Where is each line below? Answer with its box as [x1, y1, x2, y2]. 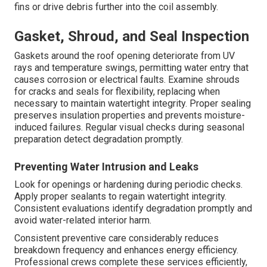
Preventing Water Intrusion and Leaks [14, 160, 198, 173]
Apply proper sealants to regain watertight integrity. [14, 190, 226, 202]
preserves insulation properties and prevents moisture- [14, 109, 245, 121]
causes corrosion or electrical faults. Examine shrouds [14, 73, 240, 85]
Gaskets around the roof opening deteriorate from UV [14, 49, 235, 61]
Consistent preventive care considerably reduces [14, 232, 219, 244]
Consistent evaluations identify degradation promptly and [14, 202, 252, 214]
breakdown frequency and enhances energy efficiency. [14, 244, 238, 256]
